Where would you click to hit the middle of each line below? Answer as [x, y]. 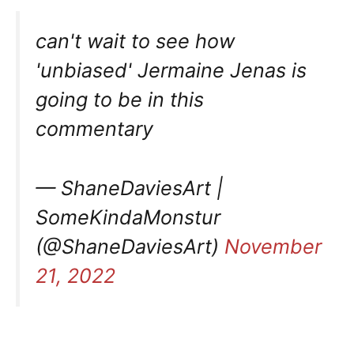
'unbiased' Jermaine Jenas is [171, 71]
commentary [94, 129]
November [273, 247]
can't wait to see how [135, 41]
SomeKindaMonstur [128, 218]
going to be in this [120, 100]
